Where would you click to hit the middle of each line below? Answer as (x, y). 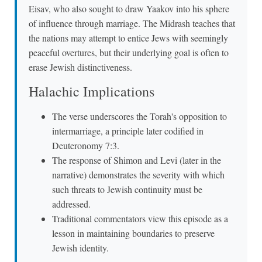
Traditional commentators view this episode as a (140, 218)
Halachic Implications (92, 91)
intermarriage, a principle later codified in (128, 130)
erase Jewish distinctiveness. (80, 67)
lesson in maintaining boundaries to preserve (133, 233)
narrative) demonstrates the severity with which (138, 174)
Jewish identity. (80, 247)
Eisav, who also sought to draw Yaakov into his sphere (129, 9)
